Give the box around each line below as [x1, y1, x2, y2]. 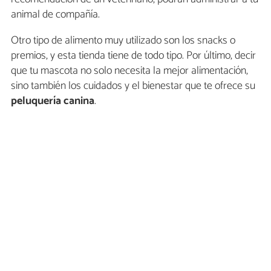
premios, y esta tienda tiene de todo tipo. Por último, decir [11, 47, 256, 65]
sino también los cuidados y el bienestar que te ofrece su [11, 77, 255, 96]
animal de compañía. [11, 5, 100, 24]
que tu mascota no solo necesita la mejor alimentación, [11, 62, 248, 80]
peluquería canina [11, 92, 94, 111]
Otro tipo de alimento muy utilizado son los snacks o [11, 31, 235, 50]
